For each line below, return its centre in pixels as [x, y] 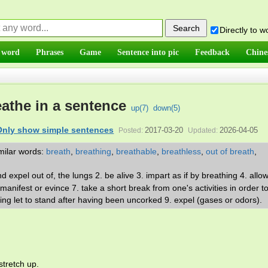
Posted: [131, 130]
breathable [136, 151]
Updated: [203, 130]
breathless [181, 151]
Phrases [50, 52]
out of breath [230, 151]
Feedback [212, 52]
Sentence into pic [148, 52]
